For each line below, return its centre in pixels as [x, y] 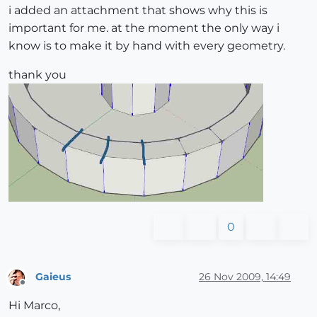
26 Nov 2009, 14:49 [245, 277]
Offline [36, 289]
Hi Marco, [34, 306]
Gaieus [53, 277]
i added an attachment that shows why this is [138, 11]
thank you [38, 75]
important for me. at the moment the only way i [144, 28]
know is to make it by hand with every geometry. [147, 46]
